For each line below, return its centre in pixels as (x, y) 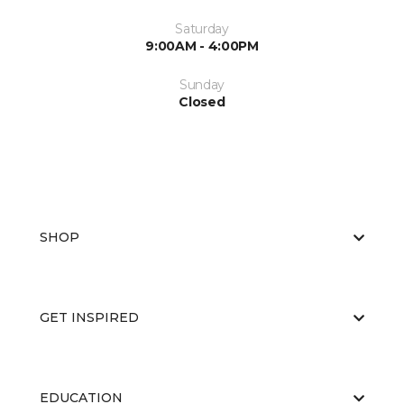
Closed (202, 102)
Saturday (202, 29)
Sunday (202, 85)
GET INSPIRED (89, 317)
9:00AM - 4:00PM (202, 46)
